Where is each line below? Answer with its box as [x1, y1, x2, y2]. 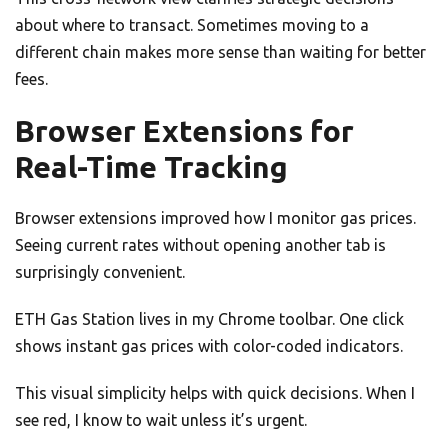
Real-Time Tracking [15, 150, 288, 185]
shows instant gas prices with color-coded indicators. [15, 337, 403, 356]
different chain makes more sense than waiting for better [15, 43, 426, 62]
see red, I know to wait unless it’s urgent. [15, 411, 307, 430]
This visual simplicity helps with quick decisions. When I [15, 384, 415, 403]
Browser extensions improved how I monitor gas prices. [15, 209, 416, 228]
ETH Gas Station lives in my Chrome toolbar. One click [15, 310, 404, 329]
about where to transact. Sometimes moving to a [15, 16, 369, 35]
